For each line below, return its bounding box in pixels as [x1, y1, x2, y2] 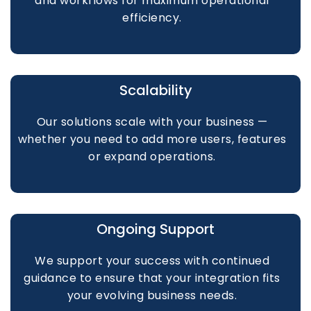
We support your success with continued [35, 253, 270, 269]
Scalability [119, 81, 192, 100]
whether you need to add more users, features [17, 131, 287, 147]
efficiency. [122, 10, 182, 26]
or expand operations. [88, 149, 216, 165]
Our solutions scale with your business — [36, 114, 268, 130]
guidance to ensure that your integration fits [24, 270, 280, 286]
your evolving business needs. [67, 287, 237, 303]
